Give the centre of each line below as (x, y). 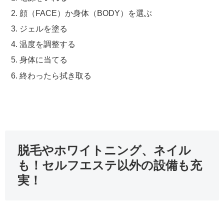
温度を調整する (48, 44)
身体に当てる (44, 60)
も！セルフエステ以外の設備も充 (110, 165)
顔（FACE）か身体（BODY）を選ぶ (86, 13)
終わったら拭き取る (56, 75)
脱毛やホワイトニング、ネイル (104, 150)
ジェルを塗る (44, 29)
